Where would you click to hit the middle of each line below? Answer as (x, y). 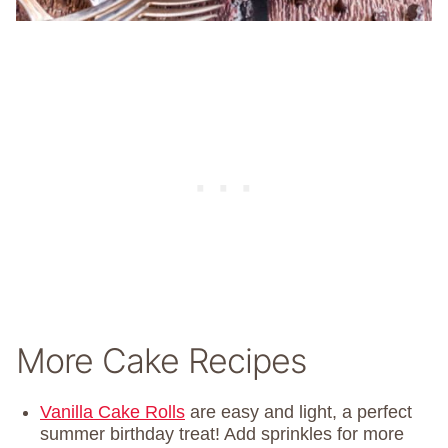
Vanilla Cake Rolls (112, 412)
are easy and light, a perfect (298, 412)
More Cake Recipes (161, 361)
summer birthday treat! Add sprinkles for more (222, 434)
